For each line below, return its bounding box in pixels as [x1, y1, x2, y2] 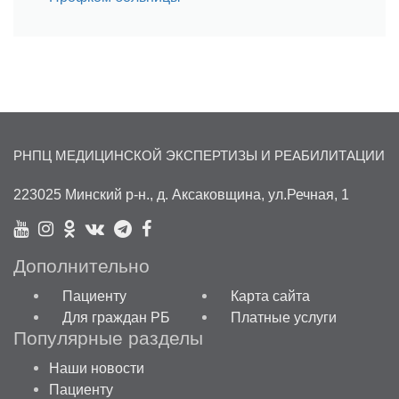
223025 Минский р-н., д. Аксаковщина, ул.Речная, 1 [13, 185, 349, 202]
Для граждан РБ [62, 308, 170, 325]
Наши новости [49, 359, 144, 376]
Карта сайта [231, 287, 310, 304]
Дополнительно [13, 255, 150, 276]
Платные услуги [231, 308, 337, 325]
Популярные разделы [13, 327, 203, 348]
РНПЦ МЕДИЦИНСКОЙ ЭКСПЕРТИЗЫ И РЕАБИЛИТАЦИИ [13, 148, 385, 163]
